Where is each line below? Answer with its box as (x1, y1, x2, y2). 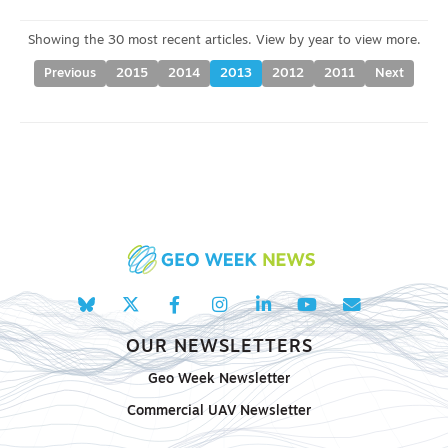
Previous (44, 67, 96, 80)
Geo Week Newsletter (148, 373, 290, 387)
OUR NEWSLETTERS (125, 339, 313, 357)
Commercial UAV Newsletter (127, 405, 311, 419)
